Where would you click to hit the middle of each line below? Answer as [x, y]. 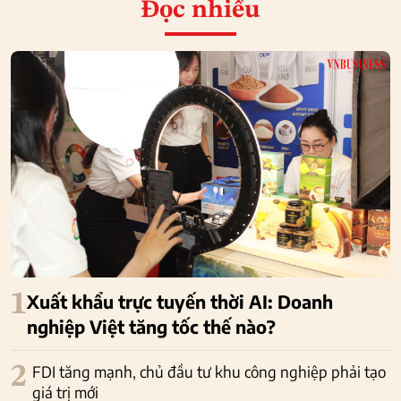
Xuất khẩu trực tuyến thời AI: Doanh [180, 302]
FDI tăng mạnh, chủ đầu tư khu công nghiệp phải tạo [209, 372]
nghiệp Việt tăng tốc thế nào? [151, 327]
